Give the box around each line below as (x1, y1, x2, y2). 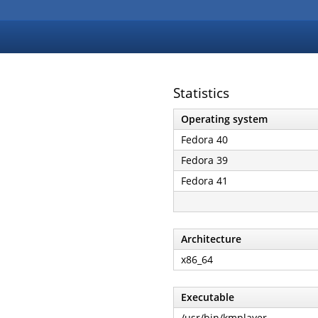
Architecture (181, 231, 241, 246)
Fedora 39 (181, 153, 228, 167)
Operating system (181, 111, 268, 126)
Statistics (173, 84, 229, 102)
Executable (181, 290, 234, 304)
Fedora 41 (181, 173, 228, 187)
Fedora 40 (181, 132, 228, 146)
